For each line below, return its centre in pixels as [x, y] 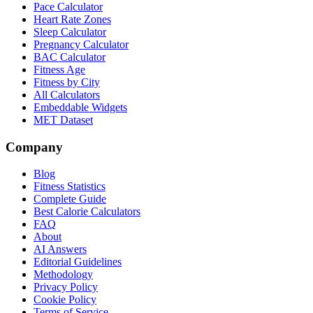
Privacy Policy [66, 287]
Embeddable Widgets [80, 108]
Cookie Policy [65, 300]
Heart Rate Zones [72, 20]
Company [34, 147]
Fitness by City [67, 82]
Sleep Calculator [70, 32]
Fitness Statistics [70, 187]
